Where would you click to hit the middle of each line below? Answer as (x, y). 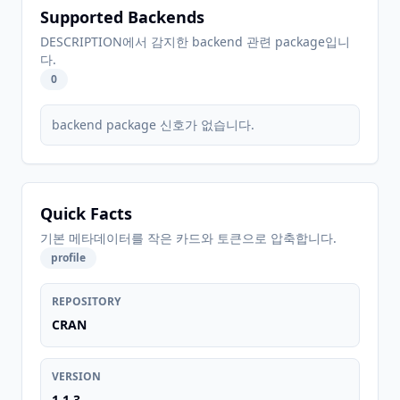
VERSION (76, 376)
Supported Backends (122, 17)
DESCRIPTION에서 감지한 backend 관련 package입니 (195, 42)
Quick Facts (86, 213)
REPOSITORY (86, 301)
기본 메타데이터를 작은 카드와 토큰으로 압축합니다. (188, 238)
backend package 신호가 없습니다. (153, 125)
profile (68, 258)
